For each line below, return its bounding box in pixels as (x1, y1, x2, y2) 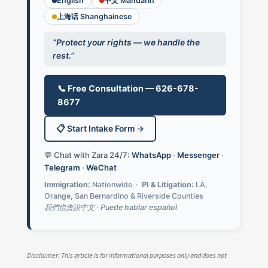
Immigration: (44, 180, 90, 189)
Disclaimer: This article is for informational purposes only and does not (26, 251, 227, 260)
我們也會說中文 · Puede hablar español (44, 203, 177, 212)
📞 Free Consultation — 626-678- (57, 83, 199, 93)
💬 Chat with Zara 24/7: (44, 150, 132, 160)
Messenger (176, 150, 220, 160)
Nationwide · (90, 180, 142, 189)
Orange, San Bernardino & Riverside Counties (44, 191, 203, 200)
